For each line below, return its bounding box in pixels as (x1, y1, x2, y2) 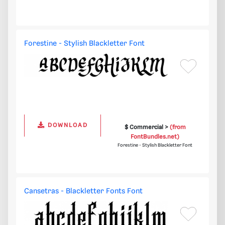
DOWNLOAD (45, 122, 88, 129)
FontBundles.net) (131, 134, 180, 141)
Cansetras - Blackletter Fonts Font (24, 187, 143, 196)
